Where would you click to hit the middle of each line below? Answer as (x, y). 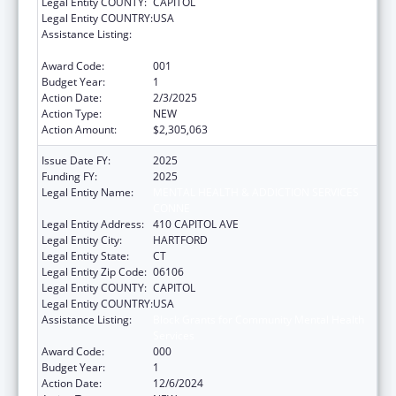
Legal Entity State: (85, 255)
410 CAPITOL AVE (196, 224)
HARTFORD (180, 240)
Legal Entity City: (82, 240)
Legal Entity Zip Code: (94, 271)
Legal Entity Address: (93, 224)
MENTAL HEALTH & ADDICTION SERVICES (256, 192)
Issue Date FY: (76, 160)
